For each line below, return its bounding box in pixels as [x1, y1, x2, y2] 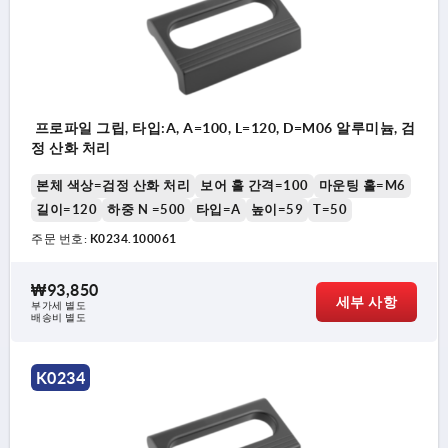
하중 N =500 [107, 202, 186, 218]
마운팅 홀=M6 [318, 178, 406, 194]
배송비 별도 [31, 312, 86, 324]
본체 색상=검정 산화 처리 [36, 178, 190, 194]
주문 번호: [31, 232, 90, 246]
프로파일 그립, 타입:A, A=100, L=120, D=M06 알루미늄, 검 [31, 120, 416, 137]
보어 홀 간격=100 [200, 178, 309, 194]
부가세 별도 [31, 300, 86, 312]
